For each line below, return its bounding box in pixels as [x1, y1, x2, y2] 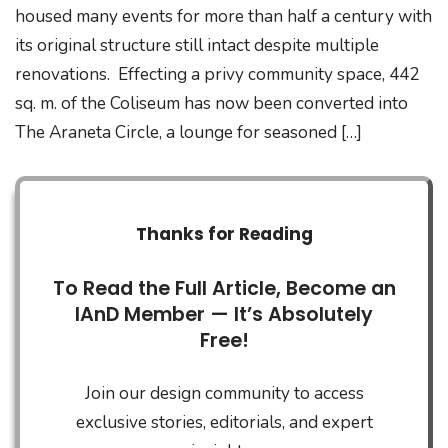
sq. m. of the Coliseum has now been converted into [15, 92, 408, 115]
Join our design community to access [84, 382, 364, 406]
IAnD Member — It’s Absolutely [75, 300, 373, 328]
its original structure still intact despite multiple [15, 34, 379, 57]
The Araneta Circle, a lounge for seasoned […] [15, 121, 362, 144]
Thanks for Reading [135, 221, 313, 246]
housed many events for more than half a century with [15, 5, 432, 28]
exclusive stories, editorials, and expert [75, 411, 373, 435]
